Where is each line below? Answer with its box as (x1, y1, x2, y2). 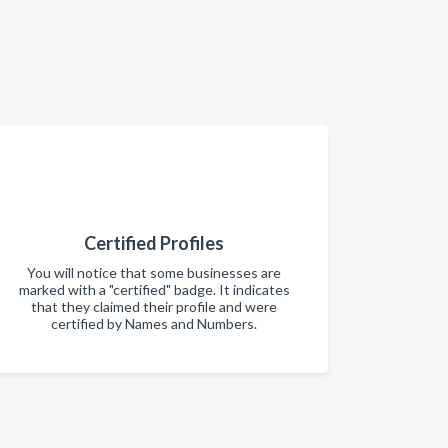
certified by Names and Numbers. (51, 315, 257, 332)
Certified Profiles (84, 232, 224, 254)
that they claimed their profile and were (31, 298, 277, 315)
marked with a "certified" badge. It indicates (18, 281, 290, 298)
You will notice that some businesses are (27, 264, 281, 281)
